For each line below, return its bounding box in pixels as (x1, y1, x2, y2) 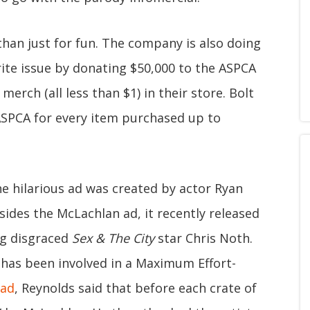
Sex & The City (72, 230, 154, 246)
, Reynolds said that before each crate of (15, 280, 257, 296)
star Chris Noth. (154, 230, 253, 246)
